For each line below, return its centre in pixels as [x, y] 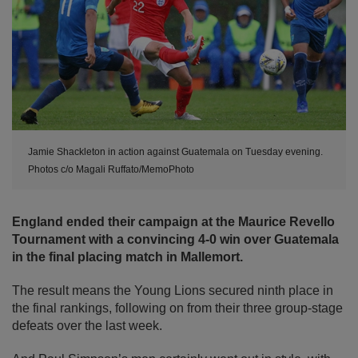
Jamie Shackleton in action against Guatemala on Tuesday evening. [175, 152]
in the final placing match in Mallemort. [127, 257]
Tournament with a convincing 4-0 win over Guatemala [175, 240]
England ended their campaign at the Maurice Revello [173, 222]
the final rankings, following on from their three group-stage [177, 308]
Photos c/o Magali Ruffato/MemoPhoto [111, 170]
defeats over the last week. [87, 326]
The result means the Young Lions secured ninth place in [173, 291]
